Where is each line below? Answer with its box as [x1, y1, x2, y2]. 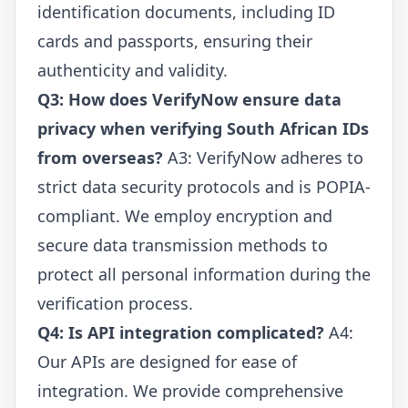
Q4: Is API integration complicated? [37, 321, 324, 343]
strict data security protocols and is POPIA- [37, 175, 371, 198]
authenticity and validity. [37, 58, 228, 81]
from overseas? [37, 146, 163, 168]
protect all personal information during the [37, 262, 371, 285]
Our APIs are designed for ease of [37, 350, 297, 372]
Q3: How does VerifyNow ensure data [37, 87, 342, 110]
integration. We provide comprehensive [37, 379, 343, 402]
